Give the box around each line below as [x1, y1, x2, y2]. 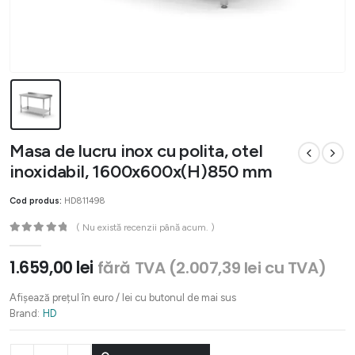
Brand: [10, 307, 40, 319]
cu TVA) [261, 257, 326, 280]
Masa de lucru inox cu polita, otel [10, 139, 263, 162]
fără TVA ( [97, 257, 177, 280]
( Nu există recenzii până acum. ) [76, 221, 216, 233]
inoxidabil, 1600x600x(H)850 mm [10, 160, 273, 182]
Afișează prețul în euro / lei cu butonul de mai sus [10, 291, 236, 303]
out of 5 [15, 235, 58, 246]
